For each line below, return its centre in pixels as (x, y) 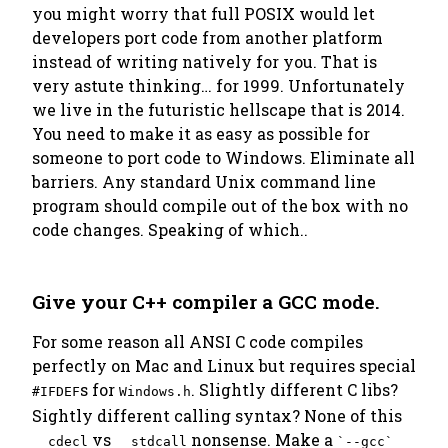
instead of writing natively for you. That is (204, 61)
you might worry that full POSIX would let (203, 13)
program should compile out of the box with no (220, 205)
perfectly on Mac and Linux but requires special (224, 365)
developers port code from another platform (207, 37)
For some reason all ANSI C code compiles (197, 341)
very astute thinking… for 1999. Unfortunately (218, 85)
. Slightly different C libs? (294, 389)
